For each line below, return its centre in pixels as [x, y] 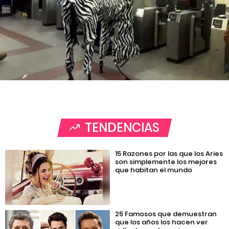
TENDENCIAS [122, 128]
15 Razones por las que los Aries [169, 154]
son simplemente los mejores [166, 162]
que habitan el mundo [154, 170]
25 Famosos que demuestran [166, 214]
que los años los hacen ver [162, 222]
